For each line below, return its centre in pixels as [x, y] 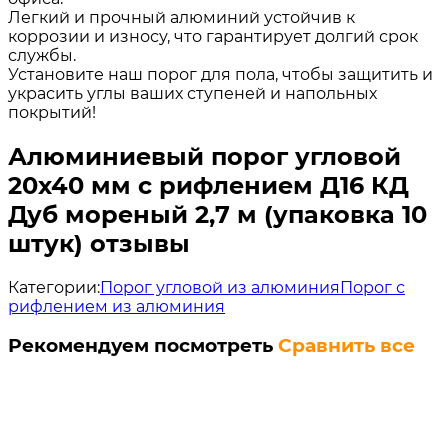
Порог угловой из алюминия [220, 287]
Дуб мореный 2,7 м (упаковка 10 [217, 214]
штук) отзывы [99, 243]
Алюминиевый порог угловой [204, 156]
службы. [42, 55]
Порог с [372, 287]
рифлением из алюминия [116, 306]
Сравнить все [346, 346]
